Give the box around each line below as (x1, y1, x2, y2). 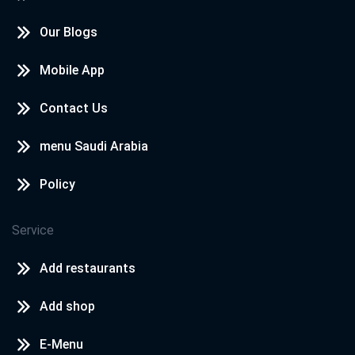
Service (12, 222, 54, 238)
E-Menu (40, 336, 83, 352)
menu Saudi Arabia (40, 138, 148, 154)
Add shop (40, 298, 95, 314)
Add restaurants (40, 260, 136, 276)
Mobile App (40, 62, 105, 78)
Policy (40, 176, 75, 192)
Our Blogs (40, 24, 97, 40)
